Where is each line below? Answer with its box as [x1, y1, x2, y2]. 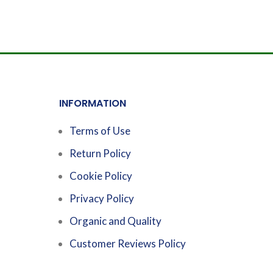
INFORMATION [58, 96, 126, 110]
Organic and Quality [69, 214, 161, 227]
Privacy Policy [69, 191, 134, 205]
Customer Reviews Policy [69, 236, 186, 250]
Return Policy [69, 146, 131, 160]
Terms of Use [69, 124, 130, 137]
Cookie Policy [69, 169, 132, 182]
